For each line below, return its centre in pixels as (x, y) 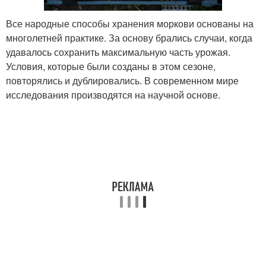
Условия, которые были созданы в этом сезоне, (111, 66)
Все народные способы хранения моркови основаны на (130, 23)
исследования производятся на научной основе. (113, 94)
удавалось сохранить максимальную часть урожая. (118, 52)
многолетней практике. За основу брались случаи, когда (129, 37)
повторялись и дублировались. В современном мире (122, 80)
